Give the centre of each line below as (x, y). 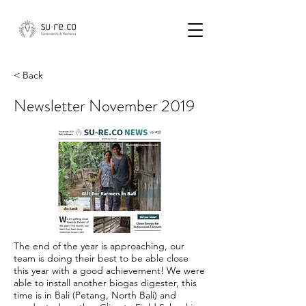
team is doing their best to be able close (101, 258)
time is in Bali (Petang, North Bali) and (95, 295)
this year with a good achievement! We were (109, 270)
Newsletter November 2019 (104, 106)
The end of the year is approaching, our (99, 246)
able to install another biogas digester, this (105, 283)
